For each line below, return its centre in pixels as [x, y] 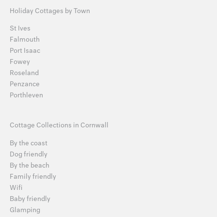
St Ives [20, 29]
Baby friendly [30, 199]
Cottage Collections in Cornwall [59, 125]
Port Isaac [25, 51]
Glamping [25, 210]
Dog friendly [29, 154]
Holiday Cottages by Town [50, 11]
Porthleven [26, 95]
